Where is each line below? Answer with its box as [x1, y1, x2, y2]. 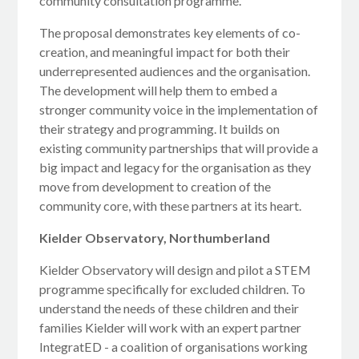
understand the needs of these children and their [39, 301, 300, 317]
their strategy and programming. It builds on [39, 121, 280, 137]
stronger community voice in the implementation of [39, 102, 319, 118]
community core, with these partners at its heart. [39, 198, 302, 214]
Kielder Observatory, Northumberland [39, 230, 271, 246]
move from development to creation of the [39, 179, 272, 195]
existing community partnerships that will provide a [39, 140, 319, 156]
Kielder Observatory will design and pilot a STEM [39, 262, 312, 278]
